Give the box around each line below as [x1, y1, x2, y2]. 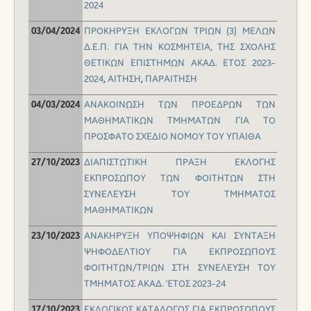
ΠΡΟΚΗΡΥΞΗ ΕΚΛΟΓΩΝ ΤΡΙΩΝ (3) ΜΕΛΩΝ [84, 26, 276, 37]
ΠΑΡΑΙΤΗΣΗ [145, 74, 197, 85]
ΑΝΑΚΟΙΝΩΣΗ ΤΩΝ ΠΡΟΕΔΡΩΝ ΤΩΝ [84, 99, 276, 111]
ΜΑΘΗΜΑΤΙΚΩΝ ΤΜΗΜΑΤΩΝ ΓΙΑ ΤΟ [84, 115, 276, 127]
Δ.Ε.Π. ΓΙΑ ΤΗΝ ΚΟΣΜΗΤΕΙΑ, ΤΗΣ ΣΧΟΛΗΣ [84, 42, 276, 53]
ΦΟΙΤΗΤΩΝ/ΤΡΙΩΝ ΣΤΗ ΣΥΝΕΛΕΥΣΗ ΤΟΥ [84, 262, 276, 274]
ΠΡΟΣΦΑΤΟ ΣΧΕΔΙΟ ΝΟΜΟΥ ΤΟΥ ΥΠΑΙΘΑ [84, 131, 261, 143]
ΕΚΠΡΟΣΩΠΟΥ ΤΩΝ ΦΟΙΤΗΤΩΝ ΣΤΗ [84, 173, 276, 185]
